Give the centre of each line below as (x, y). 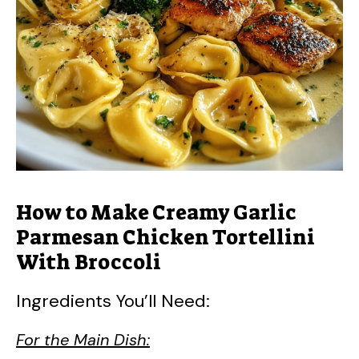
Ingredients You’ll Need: (113, 301)
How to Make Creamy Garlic (156, 212)
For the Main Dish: (83, 339)
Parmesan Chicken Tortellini (165, 237)
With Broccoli (89, 262)
